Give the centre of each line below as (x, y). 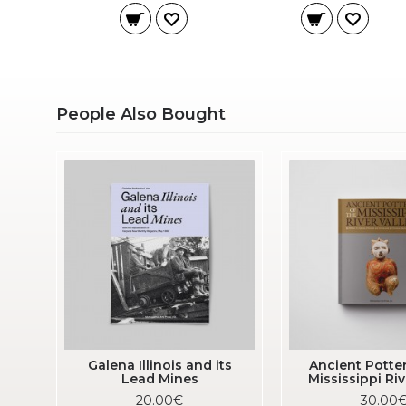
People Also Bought (141, 114)
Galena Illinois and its (159, 365)
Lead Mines (159, 379)
